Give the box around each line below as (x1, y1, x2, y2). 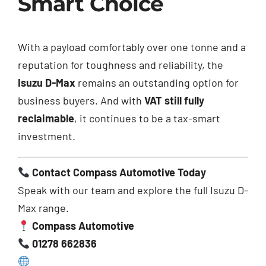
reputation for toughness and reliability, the (17, 58, 223, 72)
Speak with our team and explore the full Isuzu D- (17, 183, 248, 197)
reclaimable (17, 112, 74, 125)
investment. (17, 129, 75, 143)
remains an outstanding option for (75, 76, 239, 90)
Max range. (17, 201, 69, 215)
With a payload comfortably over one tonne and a (17, 40, 246, 54)
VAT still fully (144, 94, 204, 107)
